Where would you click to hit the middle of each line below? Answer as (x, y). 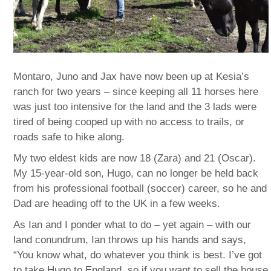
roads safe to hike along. (69, 137)
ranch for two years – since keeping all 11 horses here (136, 92)
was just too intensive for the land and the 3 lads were (135, 107)
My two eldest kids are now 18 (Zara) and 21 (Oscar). (135, 158)
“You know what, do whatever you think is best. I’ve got (138, 255)
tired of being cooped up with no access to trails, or (129, 122)
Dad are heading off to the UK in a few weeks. (117, 204)
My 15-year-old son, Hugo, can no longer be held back (136, 174)
